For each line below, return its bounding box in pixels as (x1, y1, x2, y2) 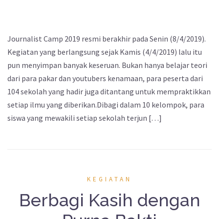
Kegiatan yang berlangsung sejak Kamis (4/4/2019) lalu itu (7, 47, 202, 57)
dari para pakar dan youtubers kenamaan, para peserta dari (7, 73, 203, 84)
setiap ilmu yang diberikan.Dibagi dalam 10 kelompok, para (7, 100, 204, 110)
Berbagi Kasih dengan (19, 190, 200, 211)
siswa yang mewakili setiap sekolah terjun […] (7, 113, 162, 123)
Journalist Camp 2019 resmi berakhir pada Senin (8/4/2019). (7, 34, 206, 44)
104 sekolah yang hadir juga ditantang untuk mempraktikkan (7, 87, 211, 97)
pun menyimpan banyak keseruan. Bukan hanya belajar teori (7, 60, 207, 70)
